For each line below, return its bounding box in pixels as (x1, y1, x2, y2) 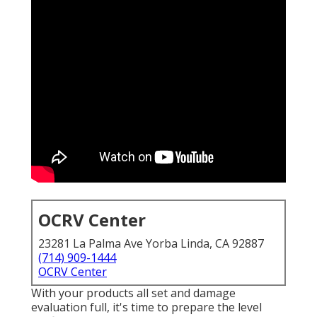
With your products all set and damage (31, 285, 236, 301)
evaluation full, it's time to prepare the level (31, 299, 262, 316)
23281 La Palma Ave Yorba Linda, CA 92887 (38, 236, 264, 252)
